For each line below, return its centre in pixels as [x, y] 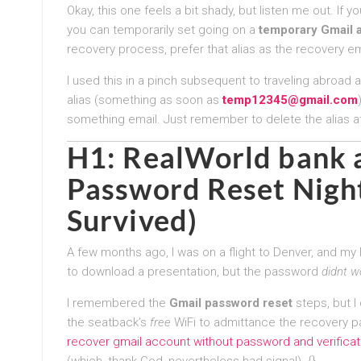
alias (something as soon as [145, 100]
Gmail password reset [231, 303]
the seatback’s [108, 322]
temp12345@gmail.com [290, 100]
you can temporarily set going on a [163, 29]
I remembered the [118, 303]
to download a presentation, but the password [194, 271]
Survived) [132, 220]
